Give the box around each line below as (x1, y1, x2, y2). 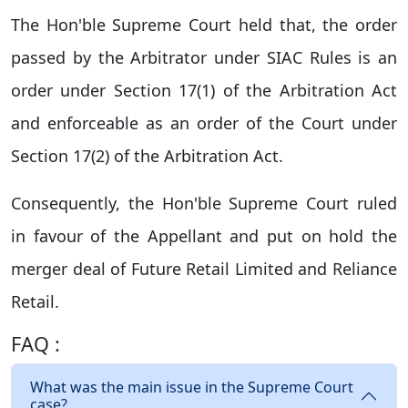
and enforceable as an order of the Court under (11, 112, 397, 134)
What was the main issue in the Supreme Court (30, 377, 353, 397)
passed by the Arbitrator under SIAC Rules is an (11, 46, 397, 68)
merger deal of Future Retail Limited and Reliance (11, 258, 397, 280)
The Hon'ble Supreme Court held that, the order (11, 14, 397, 36)
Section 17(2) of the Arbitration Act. (11, 145, 283, 167)
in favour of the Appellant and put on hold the (11, 225, 397, 247)
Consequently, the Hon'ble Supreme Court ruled (11, 192, 397, 214)
